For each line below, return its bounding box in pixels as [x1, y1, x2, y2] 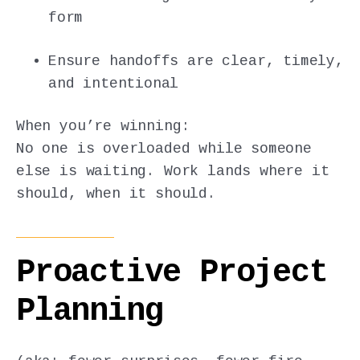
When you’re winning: [16, 117, 190, 134]
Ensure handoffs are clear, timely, [48, 52, 344, 69]
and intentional [48, 75, 179, 92]
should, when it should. [16, 185, 216, 202]
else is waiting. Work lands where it [16, 162, 329, 179]
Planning [16, 292, 163, 329]
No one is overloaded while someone [16, 140, 312, 157]
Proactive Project [16, 254, 328, 291]
